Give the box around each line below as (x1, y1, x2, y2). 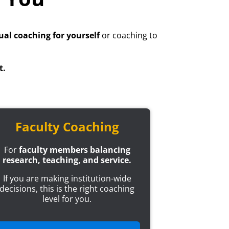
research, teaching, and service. (3, 154, 132, 166)
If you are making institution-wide (3, 173, 131, 185)
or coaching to (100, 30, 157, 41)
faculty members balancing (18, 144, 130, 156)
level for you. (42, 193, 92, 205)
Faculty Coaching (15, 118, 119, 135)
